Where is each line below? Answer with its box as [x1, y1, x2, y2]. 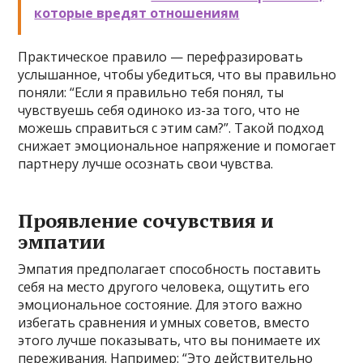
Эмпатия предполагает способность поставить [18, 260, 322, 278]
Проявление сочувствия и [18, 207, 275, 233]
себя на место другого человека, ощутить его [18, 278, 310, 296]
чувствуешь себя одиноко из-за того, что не [18, 101, 301, 119]
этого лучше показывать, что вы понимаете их [18, 331, 321, 349]
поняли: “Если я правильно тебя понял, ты [18, 83, 284, 101]
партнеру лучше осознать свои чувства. [18, 155, 274, 173]
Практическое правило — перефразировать [18, 48, 304, 66]
